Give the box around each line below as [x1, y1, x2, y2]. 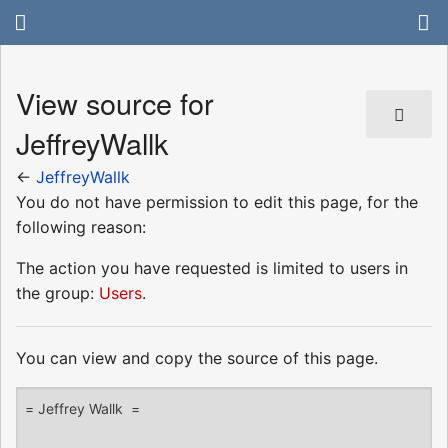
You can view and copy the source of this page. [16, 347, 378, 368]
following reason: [16, 216, 146, 237]
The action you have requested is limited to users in [16, 257, 408, 278]
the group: [16, 282, 99, 303]
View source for [16, 82, 214, 124]
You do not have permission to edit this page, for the [16, 191, 418, 212]
